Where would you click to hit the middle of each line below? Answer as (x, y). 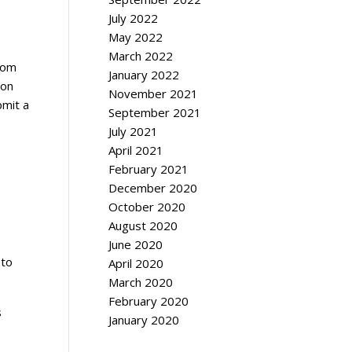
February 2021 (148, 169)
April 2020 (136, 263)
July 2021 (133, 131)
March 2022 (141, 56)
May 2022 (136, 37)
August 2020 (143, 225)
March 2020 (141, 282)
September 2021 (155, 112)
